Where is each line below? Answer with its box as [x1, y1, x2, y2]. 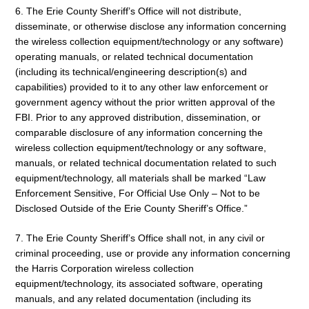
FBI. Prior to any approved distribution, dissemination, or [15, 112, 261, 123]
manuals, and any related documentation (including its [15, 293, 251, 305]
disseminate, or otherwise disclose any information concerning [15, 21, 286, 32]
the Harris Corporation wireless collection [15, 263, 194, 275]
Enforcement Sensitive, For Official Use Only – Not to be [15, 188, 260, 199]
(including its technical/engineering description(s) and [15, 66, 247, 78]
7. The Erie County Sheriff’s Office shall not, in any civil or [15, 232, 265, 244]
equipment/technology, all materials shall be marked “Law [15, 172, 266, 184]
